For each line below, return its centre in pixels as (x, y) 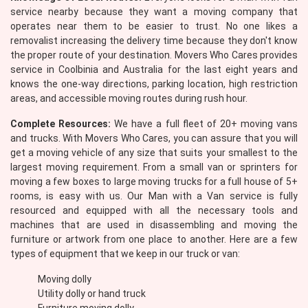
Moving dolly (65, 279)
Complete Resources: (61, 124)
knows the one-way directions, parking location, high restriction (154, 84)
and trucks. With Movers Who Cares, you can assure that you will (154, 138)
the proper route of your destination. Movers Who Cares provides (154, 55)
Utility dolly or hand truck (92, 294)
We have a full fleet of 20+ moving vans (205, 124)
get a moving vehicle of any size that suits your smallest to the (154, 153)
